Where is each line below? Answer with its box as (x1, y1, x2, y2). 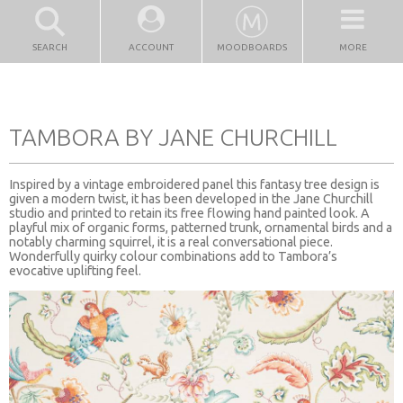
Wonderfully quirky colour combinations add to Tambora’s (9, 248, 337, 264)
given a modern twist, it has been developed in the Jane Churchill (9, 191, 373, 206)
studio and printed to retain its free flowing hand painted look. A (9, 205, 370, 220)
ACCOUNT (128, 42, 174, 52)
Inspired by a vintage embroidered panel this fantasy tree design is (9, 176, 380, 192)
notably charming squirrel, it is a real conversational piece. (9, 234, 333, 249)
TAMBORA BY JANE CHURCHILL (9, 123, 337, 150)
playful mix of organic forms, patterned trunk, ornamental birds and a (9, 219, 392, 235)
